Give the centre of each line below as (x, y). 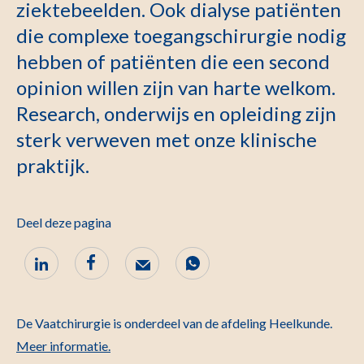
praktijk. (53, 165)
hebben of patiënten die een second (173, 61)
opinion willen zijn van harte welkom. (176, 87)
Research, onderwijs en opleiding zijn (176, 113)
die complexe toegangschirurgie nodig (181, 35)
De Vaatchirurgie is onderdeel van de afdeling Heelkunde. (174, 323)
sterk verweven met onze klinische (167, 139)
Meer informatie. (63, 346)
